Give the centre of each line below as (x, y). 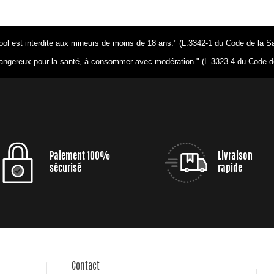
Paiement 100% (80, 157)
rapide (230, 169)
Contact (86, 267)
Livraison (235, 157)
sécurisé (65, 169)
